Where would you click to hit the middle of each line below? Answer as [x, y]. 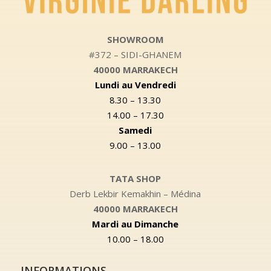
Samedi [135, 130]
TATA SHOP [135, 179]
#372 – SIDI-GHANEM [135, 55]
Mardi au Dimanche [135, 224]
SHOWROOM [135, 40]
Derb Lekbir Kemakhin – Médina [135, 194]
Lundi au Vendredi [135, 85]
